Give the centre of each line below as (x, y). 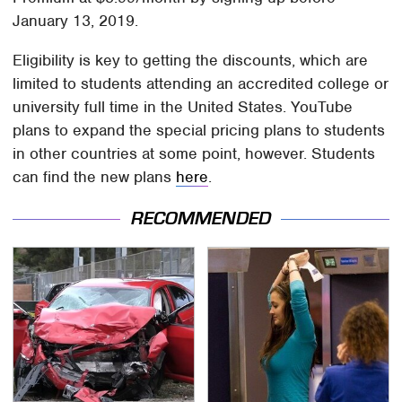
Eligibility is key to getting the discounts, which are (191, 60)
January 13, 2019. (76, 20)
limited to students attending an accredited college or (201, 83)
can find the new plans (95, 176)
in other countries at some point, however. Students (194, 153)
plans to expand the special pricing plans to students (199, 130)
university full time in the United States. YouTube (183, 106)
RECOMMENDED (201, 219)
